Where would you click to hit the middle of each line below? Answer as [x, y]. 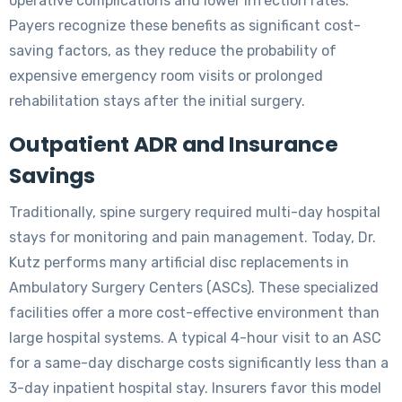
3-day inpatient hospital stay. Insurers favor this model [195, 388]
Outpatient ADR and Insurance [174, 144]
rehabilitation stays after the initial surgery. [157, 100]
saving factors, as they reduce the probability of [173, 50]
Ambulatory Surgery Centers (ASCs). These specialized [194, 287]
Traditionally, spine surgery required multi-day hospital [195, 212]
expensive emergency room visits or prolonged [166, 75]
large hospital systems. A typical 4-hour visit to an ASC [195, 337]
